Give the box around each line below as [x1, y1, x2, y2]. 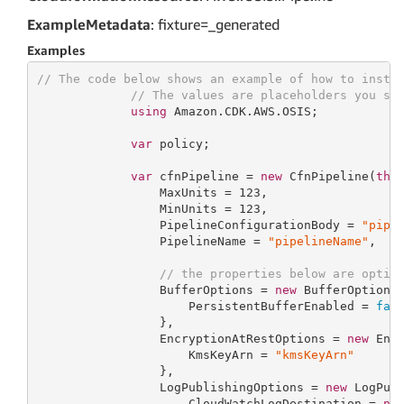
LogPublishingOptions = [36, 380, 326, 394]
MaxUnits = [36, 185, 239, 199]
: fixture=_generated [151, 15, 280, 33]
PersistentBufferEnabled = [36, 298, 376, 313]
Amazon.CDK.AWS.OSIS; [166, 104, 318, 118]
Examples [27, 42, 85, 58]
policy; [151, 136, 210, 151]
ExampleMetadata [27, 15, 151, 33]
